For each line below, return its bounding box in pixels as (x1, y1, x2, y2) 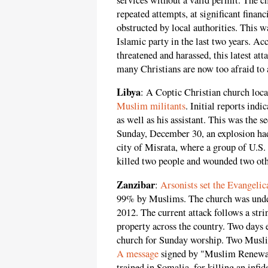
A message (117, 246, 159, 260)
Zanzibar (117, 177, 155, 192)
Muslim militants (117, 99, 185, 113)
